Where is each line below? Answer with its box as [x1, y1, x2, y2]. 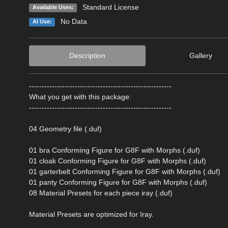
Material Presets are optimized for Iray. [29, 210, 154, 219]
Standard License [82, 3, 139, 12]
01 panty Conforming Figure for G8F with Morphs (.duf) [29, 178, 207, 187]
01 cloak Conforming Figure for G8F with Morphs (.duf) [29, 157, 206, 165]
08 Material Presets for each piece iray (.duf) [29, 189, 173, 197]
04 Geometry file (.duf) [29, 125, 102, 133]
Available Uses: [32, 4, 74, 11]
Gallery [189, 51, 212, 60]
